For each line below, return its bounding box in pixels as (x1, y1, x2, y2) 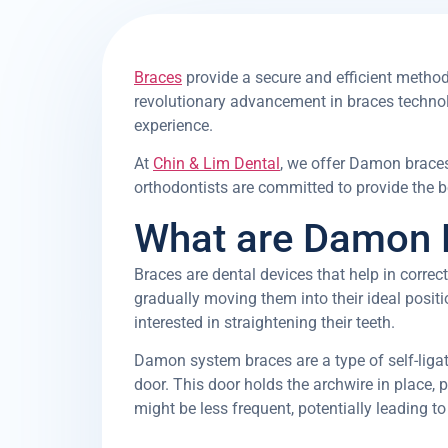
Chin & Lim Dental (153, 154, 280, 174)
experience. (134, 116, 213, 135)
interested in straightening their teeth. (134, 312, 395, 332)
